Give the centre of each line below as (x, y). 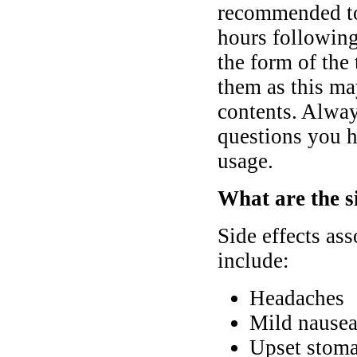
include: (253, 261)
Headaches (297, 298)
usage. (245, 161)
